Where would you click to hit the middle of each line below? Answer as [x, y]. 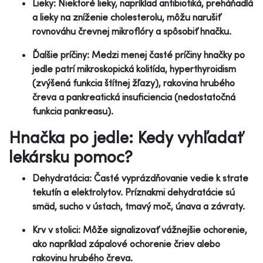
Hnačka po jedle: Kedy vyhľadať [126, 137]
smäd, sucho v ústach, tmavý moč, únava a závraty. [139, 206]
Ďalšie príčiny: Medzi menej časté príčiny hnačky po [139, 54]
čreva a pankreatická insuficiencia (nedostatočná [134, 97]
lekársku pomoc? [70, 156]
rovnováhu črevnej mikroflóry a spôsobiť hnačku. [132, 31]
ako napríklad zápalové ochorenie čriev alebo [126, 243]
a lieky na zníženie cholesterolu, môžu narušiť [127, 17]
